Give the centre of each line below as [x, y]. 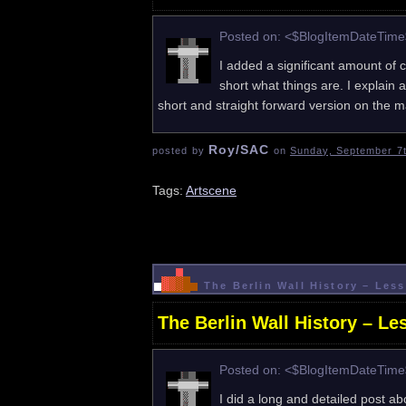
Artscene [211, 191]
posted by [180, 151]
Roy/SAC [239, 150]
